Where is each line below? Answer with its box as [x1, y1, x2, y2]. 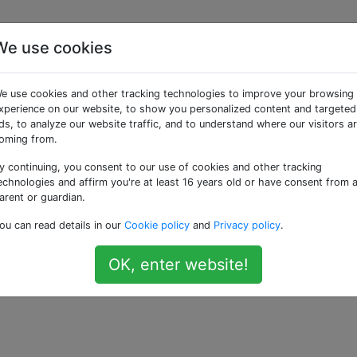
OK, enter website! [108, 255, 249, 274]
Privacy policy [214, 219, 280, 231]
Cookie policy [124, 219, 190, 231]
